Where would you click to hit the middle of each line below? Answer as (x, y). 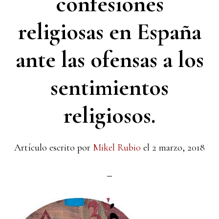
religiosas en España (109, 32)
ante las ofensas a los (109, 60)
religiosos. (109, 115)
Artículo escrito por (54, 148)
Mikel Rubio (117, 148)
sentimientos (109, 88)
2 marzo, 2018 (178, 148)
